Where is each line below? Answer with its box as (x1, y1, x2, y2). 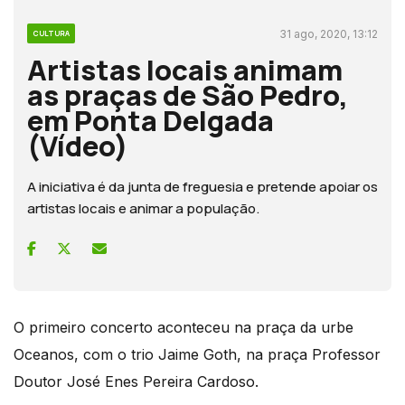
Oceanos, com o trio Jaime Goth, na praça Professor (14, 344, 381, 363)
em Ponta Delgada (27, 100, 274, 139)
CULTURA (33, 27, 70, 38)
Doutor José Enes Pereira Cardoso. (14, 372, 259, 391)
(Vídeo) (27, 126, 128, 165)
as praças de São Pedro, (27, 75, 348, 114)
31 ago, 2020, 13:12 (279, 26, 378, 41)
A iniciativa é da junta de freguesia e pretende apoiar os (27, 176, 378, 196)
